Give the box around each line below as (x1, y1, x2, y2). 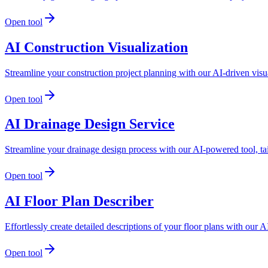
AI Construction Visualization (5, 39, 188, 55)
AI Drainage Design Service (5, 116, 175, 132)
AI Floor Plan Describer (5, 193, 154, 209)
